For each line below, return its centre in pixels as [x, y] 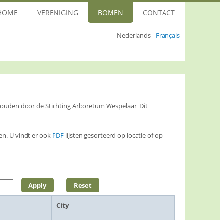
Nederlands [134, 35]
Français [168, 35]
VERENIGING [58, 13]
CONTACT [159, 13]
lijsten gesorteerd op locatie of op [113, 135]
